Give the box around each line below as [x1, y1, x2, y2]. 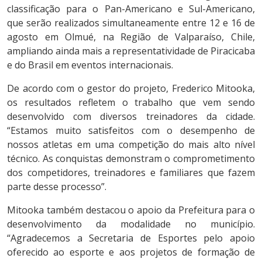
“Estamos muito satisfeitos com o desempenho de [7, 123, 255, 137]
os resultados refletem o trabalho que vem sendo [7, 95, 255, 109]
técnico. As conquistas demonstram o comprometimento [7, 151, 255, 165]
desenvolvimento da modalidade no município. [7, 217, 255, 230]
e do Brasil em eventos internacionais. [7, 58, 173, 71]
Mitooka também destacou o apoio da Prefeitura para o [7, 203, 255, 216]
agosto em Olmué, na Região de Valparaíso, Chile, [7, 30, 255, 43]
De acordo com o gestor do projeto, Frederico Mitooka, [7, 81, 255, 95]
